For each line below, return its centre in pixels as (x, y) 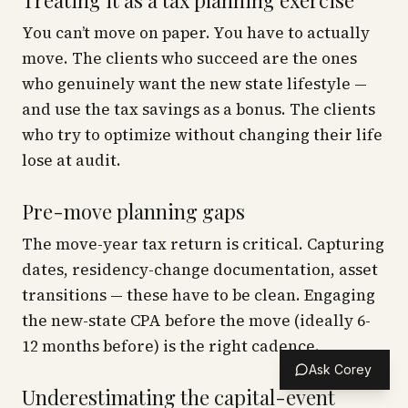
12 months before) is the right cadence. (171, 346)
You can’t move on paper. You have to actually (196, 33)
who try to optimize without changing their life (202, 135)
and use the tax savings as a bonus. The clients (199, 109)
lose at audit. (71, 160)
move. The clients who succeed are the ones (189, 58)
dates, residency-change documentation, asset (200, 270)
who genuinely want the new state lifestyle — (194, 84)
